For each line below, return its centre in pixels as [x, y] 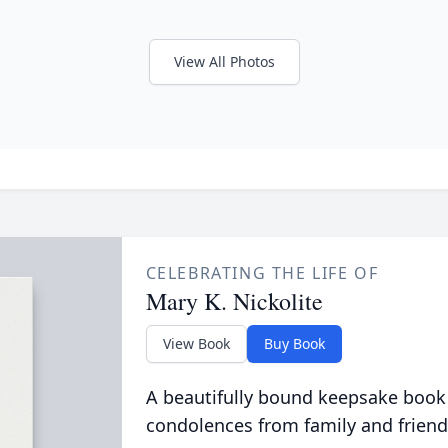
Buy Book [294, 343]
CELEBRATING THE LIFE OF [262, 272]
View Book [196, 343]
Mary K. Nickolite [234, 300]
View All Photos [224, 61]
